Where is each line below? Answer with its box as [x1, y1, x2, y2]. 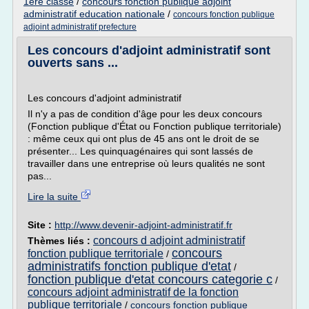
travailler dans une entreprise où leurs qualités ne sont [28, 158, 265, 169]
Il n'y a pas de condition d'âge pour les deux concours [28, 108, 262, 119]
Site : [28, 219, 54, 230]
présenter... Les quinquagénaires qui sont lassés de [28, 146, 253, 157]
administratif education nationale [23, 8, 165, 19]
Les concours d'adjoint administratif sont [28, 43, 270, 57]
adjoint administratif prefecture [23, 22, 137, 32]
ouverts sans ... [28, 56, 118, 70]
